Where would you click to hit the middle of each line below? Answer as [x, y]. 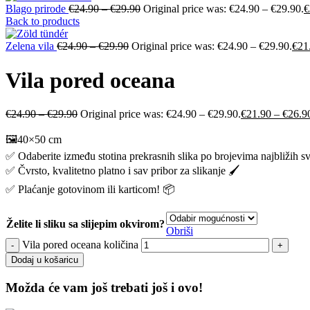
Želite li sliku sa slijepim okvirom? [85, 224]
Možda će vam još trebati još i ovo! [104, 287]
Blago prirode [37, 9]
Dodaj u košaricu [45, 260]
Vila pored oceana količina [80, 245]
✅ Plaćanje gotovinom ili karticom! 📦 [90, 190]
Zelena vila [31, 46]
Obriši [180, 231]
